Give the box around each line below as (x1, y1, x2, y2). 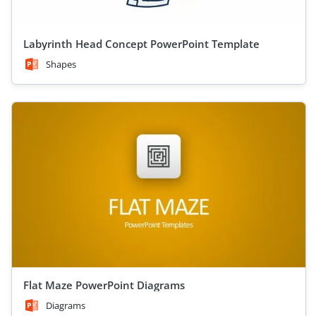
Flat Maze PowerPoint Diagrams (23, 278, 185, 292)
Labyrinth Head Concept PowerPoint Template (23, 37, 260, 51)
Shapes (46, 58, 76, 71)
